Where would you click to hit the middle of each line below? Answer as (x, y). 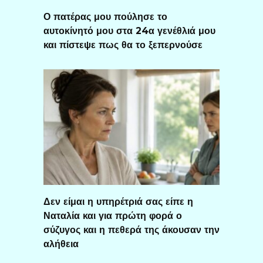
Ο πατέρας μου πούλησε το (105, 16)
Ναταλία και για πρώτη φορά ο (113, 215)
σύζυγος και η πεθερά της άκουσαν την (131, 230)
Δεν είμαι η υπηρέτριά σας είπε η (118, 201)
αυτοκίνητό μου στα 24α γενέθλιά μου (129, 31)
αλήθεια (61, 244)
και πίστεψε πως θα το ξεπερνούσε (123, 45)
